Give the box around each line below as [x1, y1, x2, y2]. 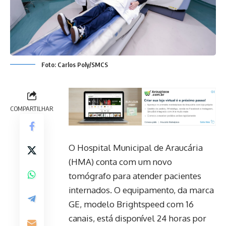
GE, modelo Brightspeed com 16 [69, 199, 194, 210]
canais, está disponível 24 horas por [69, 213, 206, 224]
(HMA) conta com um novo [69, 156, 172, 167]
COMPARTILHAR [10, 104, 53, 112]
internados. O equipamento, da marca [69, 185, 214, 196]
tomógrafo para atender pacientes [69, 171, 201, 182]
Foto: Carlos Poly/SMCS [41, 60, 108, 69]
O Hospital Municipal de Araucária [69, 142, 203, 153]
